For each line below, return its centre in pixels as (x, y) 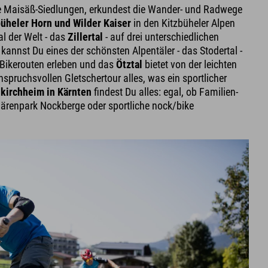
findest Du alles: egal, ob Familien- (165, 92)
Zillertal (86, 36)
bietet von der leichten (190, 64)
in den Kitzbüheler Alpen (183, 23)
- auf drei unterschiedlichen (161, 36)
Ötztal (130, 64)
